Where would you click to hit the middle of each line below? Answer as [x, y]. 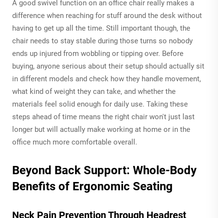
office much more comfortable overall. [75, 142]
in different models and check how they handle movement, [107, 79]
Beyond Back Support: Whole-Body [104, 170]
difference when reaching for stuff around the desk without [107, 15]
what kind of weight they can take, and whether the [94, 91]
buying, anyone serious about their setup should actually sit [108, 66]
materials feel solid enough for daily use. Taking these [100, 104]
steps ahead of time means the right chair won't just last [103, 117]
